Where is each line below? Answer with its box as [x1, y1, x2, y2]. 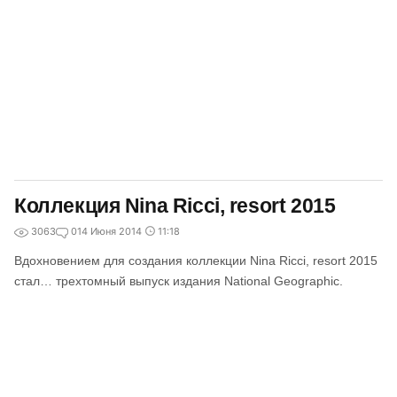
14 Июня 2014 [77, 225, 142, 237]
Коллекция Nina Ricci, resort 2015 [14, 194, 336, 217]
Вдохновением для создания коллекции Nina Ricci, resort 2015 [14, 253, 378, 268]
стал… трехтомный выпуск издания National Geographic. [14, 274, 343, 288]
